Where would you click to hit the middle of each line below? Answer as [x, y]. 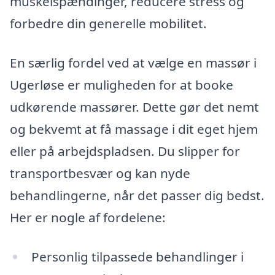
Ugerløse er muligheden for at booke [122, 84]
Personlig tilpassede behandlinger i [137, 256]
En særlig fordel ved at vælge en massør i [133, 62]
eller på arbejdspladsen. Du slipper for [125, 151]
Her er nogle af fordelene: [88, 217]
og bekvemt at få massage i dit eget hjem [134, 129]
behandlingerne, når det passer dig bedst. [137, 195]
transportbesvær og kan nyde [100, 173]
